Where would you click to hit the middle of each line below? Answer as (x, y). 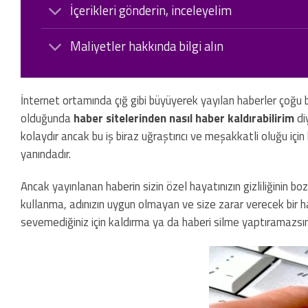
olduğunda (47, 118)
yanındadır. (46, 154)
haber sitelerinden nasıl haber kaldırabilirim (184, 118)
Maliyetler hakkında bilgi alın (147, 46)
